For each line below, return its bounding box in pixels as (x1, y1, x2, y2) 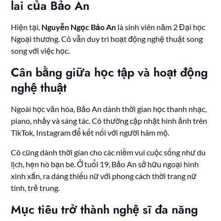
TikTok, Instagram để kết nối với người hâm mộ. (11, 128, 170, 138)
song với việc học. (11, 46, 70, 56)
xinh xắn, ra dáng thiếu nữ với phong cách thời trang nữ (11, 171, 197, 181)
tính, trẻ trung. (11, 183, 60, 193)
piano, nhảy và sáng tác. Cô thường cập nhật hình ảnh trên (11, 116, 208, 126)
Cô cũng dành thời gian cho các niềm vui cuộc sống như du (11, 147, 206, 157)
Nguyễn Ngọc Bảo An (41, 22, 116, 32)
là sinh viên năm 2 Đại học (116, 22, 206, 32)
